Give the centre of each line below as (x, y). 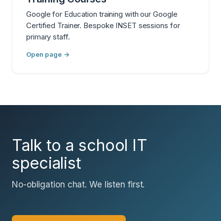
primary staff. (48, 37)
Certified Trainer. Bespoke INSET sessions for (103, 25)
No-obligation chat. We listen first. (78, 184)
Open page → (48, 54)
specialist (47, 163)
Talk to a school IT (80, 145)
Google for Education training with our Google (102, 14)
